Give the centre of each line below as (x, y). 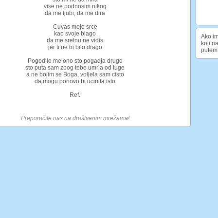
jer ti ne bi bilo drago (75, 47)
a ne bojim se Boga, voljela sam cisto (75, 74)
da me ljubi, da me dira (75, 13)
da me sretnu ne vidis (75, 40)
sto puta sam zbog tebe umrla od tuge (75, 68)
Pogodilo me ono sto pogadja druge (75, 61)
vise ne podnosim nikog (75, 6)
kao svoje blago (75, 34)
